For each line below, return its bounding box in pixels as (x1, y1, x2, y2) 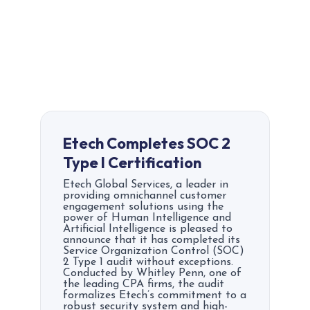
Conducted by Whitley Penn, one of (63, 268, 241, 279)
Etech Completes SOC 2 (63, 134, 230, 153)
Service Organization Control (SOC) (63, 246, 244, 257)
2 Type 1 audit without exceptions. (63, 257, 233, 268)
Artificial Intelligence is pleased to (63, 224, 232, 235)
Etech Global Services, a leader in (63, 179, 228, 190)
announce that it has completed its (63, 235, 240, 246)
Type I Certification (63, 153, 201, 172)
